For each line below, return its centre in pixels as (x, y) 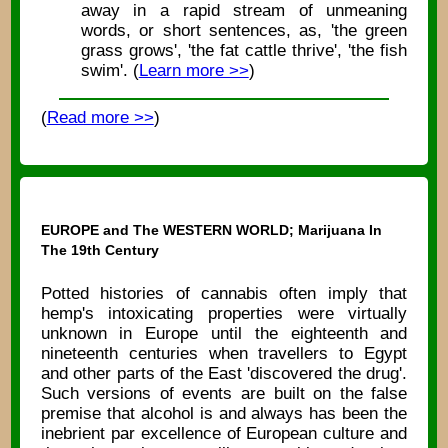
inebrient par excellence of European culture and (224, 433)
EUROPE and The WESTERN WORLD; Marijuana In (211, 230)
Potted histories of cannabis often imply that (224, 293)
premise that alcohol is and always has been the (224, 413)
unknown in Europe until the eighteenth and (224, 333)
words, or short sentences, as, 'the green (244, 30)
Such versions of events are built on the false (224, 393)
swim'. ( (109, 70)
